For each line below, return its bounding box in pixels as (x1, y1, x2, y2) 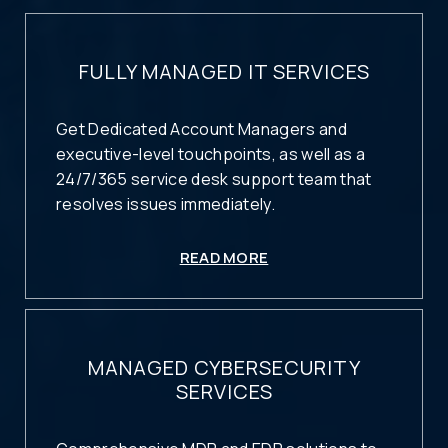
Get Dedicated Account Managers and (56, 117, 347, 140)
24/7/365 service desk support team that (56, 167, 372, 190)
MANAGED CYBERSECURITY (87, 354, 361, 382)
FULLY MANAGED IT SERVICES (78, 58, 370, 86)
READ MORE (179, 246, 269, 268)
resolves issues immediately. (56, 192, 275, 215)
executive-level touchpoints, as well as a (56, 142, 366, 165)
